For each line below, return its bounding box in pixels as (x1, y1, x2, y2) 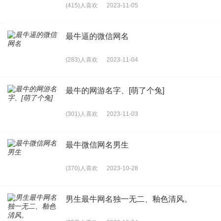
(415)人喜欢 (66, 1, 98, 9)
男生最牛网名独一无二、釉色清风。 (66, 194, 192, 203)
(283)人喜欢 (66, 56, 98, 63)
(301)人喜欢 (66, 110, 98, 117)
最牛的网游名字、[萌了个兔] (66, 86, 164, 95)
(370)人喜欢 (66, 164, 98, 172)
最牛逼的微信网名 (66, 32, 129, 40)
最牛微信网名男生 (66, 140, 129, 149)
